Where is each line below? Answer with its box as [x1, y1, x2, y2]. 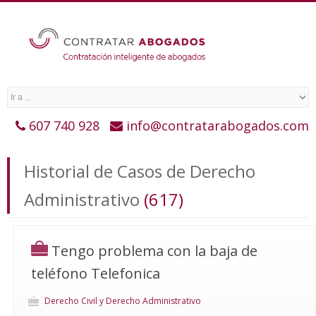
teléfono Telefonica [30, 264, 160, 283]
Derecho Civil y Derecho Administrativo [44, 295, 201, 307]
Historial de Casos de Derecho [24, 159, 255, 183]
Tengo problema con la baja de [51, 241, 257, 260]
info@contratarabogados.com [126, 117, 309, 134]
